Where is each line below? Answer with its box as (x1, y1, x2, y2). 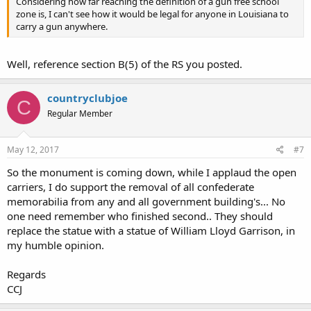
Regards (7, 267, 46, 281)
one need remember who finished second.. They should (7, 208, 273, 223)
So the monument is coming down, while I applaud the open (7, 165, 296, 179)
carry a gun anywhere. (16, 19, 108, 33)
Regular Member (47, 108, 112, 119)
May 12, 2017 (7, 143, 59, 155)
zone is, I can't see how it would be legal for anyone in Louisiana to (16, 7, 289, 20)
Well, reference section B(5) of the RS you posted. (7, 57, 242, 71)
